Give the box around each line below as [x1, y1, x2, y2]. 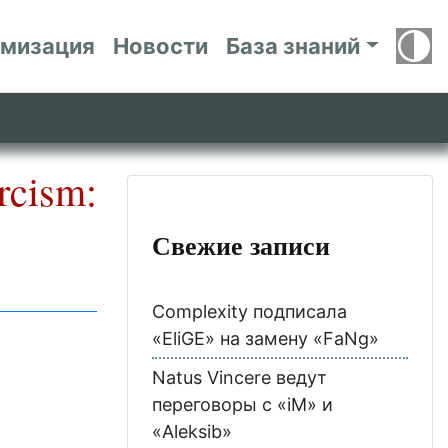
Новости [113, 32, 209, 59]
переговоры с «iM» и [152, 393, 333, 415]
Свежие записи [152, 225, 330, 264]
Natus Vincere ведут [152, 366, 327, 388]
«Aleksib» [152, 420, 232, 442]
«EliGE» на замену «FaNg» [152, 327, 379, 349]
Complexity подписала [152, 300, 347, 322]
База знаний [226, 32, 361, 59]
